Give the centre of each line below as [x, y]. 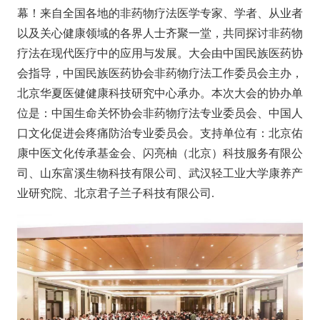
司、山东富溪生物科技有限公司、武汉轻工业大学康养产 [160, 174]
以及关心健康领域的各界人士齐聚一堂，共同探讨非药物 [160, 34]
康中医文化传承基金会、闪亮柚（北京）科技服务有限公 [160, 154]
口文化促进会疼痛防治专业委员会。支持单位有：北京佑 [160, 134]
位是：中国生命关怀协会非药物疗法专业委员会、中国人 [160, 114]
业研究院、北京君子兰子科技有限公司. [115, 194]
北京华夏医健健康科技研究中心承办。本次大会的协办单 [160, 94]
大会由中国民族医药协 [245, 54]
